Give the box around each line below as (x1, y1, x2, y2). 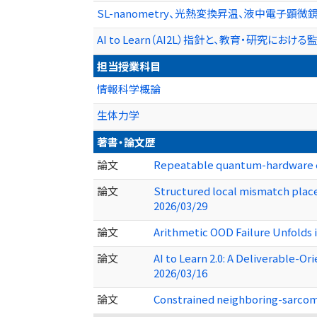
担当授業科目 (97, 59, 161, 74)
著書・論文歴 (97, 134, 156, 150)
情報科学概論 (97, 81, 161, 97)
